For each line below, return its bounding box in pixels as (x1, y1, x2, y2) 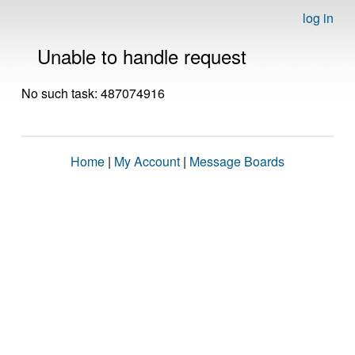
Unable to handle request (37, 42, 246, 70)
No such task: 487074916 (21, 84, 165, 102)
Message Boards (189, 152, 284, 170)
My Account (114, 152, 180, 170)
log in (303, 9, 334, 27)
